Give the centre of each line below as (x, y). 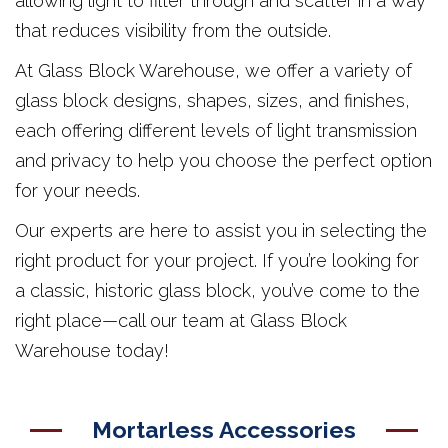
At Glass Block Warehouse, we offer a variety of (213, 70)
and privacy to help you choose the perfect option (223, 160)
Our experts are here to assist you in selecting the (221, 230)
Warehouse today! (92, 350)
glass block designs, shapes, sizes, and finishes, (212, 100)
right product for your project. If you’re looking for (217, 260)
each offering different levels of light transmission (216, 130)
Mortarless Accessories (224, 429)
